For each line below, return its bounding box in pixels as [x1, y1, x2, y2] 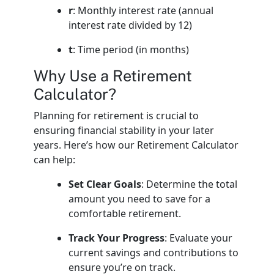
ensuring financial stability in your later [33, 123, 214, 137]
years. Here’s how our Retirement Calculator [33, 138, 239, 152]
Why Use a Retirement [33, 66, 192, 85]
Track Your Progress [68, 231, 165, 245]
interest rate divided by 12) [68, 18, 193, 32]
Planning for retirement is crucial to [33, 108, 199, 122]
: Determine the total [141, 177, 238, 191]
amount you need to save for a [68, 191, 211, 206]
